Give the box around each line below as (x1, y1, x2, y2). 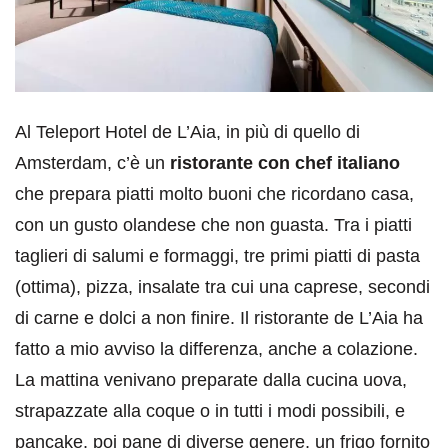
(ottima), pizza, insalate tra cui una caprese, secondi (15, 277, 430, 298)
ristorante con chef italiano (170, 153, 400, 174)
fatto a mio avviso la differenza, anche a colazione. (15, 339, 418, 360)
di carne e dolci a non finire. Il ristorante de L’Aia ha (15, 308, 423, 329)
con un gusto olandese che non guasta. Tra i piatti (15, 215, 412, 236)
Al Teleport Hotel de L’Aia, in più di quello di (15, 122, 360, 143)
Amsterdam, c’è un (15, 153, 170, 174)
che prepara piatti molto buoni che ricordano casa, (15, 184, 414, 205)
